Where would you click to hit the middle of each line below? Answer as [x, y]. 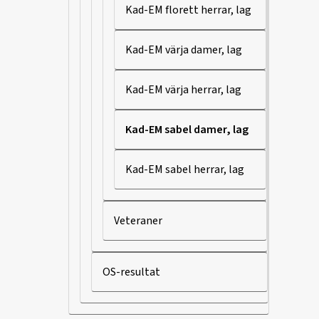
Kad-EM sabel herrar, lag [185, 169]
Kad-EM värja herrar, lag [183, 90]
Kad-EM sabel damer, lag [187, 130]
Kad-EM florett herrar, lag [188, 10]
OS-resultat [131, 272]
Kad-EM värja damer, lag [184, 50]
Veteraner [138, 221]
